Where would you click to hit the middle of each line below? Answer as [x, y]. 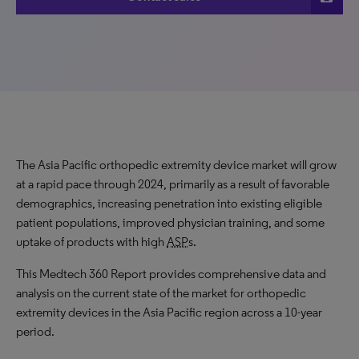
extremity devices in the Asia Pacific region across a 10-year [169, 312]
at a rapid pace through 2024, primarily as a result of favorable [173, 184]
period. [35, 331]
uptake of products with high [91, 242]
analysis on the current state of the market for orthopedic [161, 293]
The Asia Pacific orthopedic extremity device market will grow [176, 165]
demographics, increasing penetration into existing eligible [169, 203]
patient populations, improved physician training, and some [170, 222]
